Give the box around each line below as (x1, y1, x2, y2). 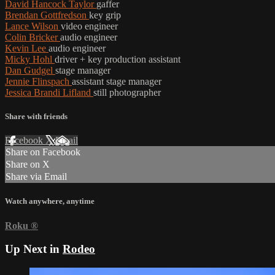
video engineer (61, 20, 118, 31)
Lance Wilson (5, 20, 61, 31)
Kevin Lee (5, 42, 48, 53)
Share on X (6, 159, 50, 170)
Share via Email (6, 171, 67, 182)
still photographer (93, 87, 161, 98)
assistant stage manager (72, 76, 161, 87)
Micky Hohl (5, 53, 55, 64)
